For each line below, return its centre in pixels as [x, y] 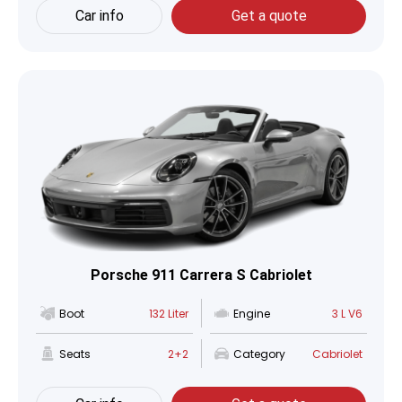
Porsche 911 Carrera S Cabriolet [201, 275]
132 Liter [169, 313]
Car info [99, 16]
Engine [252, 313]
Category [259, 354]
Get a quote [269, 16]
